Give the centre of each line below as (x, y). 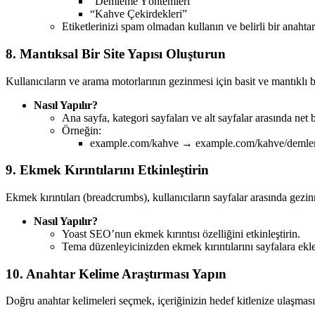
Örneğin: (82, 130)
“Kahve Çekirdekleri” (139, 14)
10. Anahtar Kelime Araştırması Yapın (116, 274)
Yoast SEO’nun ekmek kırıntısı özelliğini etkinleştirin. (181, 234)
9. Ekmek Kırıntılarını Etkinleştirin (107, 170)
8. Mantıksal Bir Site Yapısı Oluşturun (116, 53)
